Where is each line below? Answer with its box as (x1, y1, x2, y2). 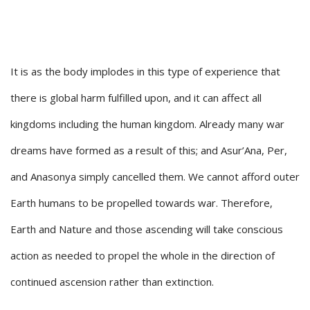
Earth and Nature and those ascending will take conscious (10, 221, 283, 236)
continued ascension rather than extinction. (10, 274, 214, 289)
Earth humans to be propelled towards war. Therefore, (10, 195, 273, 210)
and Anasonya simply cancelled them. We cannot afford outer (10, 169, 300, 183)
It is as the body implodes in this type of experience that (10, 64, 280, 78)
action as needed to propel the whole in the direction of (10, 248, 275, 262)
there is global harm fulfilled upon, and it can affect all (10, 90, 262, 104)
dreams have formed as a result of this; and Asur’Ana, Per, (10, 143, 287, 157)
